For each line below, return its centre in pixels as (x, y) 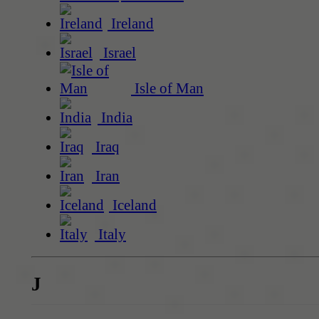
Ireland (131, 23)
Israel (118, 52)
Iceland (133, 205)
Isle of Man (167, 88)
